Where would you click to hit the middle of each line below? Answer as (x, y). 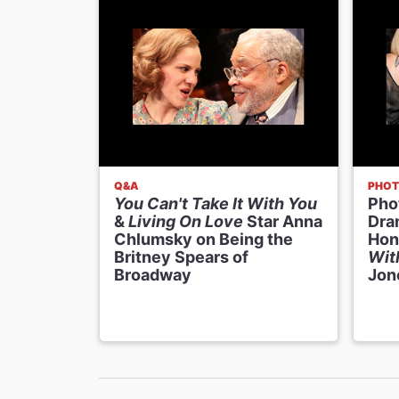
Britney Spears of (181, 257)
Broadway (153, 275)
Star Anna (283, 222)
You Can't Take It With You (216, 204)
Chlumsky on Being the (204, 240)
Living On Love (186, 222)
